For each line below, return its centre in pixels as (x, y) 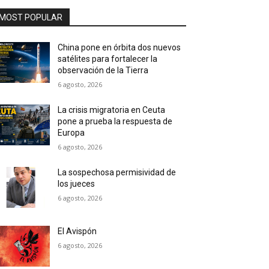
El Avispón (77, 231)
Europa (71, 133)
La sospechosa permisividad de (117, 172)
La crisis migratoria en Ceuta (112, 110)
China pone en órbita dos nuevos (119, 47)
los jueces (77, 184)
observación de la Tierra (103, 70)
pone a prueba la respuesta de (115, 121)
